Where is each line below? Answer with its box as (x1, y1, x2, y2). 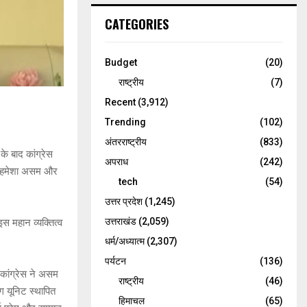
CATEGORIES (105, 15, 169, 33)
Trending (105, 116, 146, 127)
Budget (105, 57, 137, 68)
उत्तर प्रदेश (105, 196, 143, 207)
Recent (105, 97, 136, 108)
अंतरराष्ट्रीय (105, 136, 147, 147)
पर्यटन (105, 256, 126, 267)
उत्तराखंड (105, 216, 136, 227)
